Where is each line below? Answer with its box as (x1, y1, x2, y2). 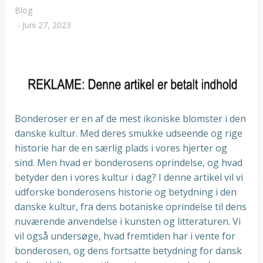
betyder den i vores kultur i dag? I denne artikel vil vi (15, 171, 243, 184)
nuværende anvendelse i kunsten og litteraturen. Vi (15, 215, 241, 228)
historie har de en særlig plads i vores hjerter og (15, 141, 227, 154)
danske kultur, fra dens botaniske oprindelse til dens (15, 200, 247, 213)
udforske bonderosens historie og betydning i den (15, 186, 237, 198)
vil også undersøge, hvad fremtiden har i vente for (15, 230, 235, 242)
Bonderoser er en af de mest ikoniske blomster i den (15, 112, 246, 125)
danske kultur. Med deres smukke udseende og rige (15, 127, 242, 140)
